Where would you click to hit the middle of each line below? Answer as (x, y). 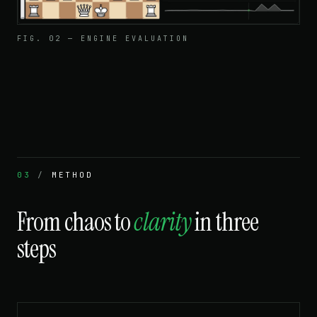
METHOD (72, 174)
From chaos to (76, 221)
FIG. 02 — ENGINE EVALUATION (103, 38)
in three (225, 221)
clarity (163, 221)
